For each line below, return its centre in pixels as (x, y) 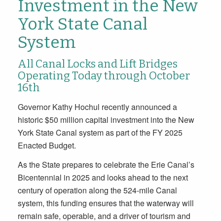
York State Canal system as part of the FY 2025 (100, 132)
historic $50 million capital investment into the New (106, 119)
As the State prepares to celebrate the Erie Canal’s (106, 165)
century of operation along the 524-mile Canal (97, 190)
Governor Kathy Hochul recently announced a (97, 107)
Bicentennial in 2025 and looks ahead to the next (103, 178)
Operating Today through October (104, 75)
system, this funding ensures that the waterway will (106, 203)
